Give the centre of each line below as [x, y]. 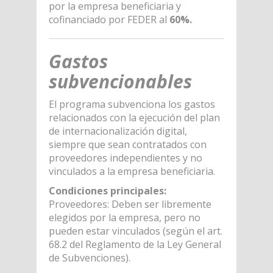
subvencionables [120, 81]
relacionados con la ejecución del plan [134, 117]
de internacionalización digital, [118, 131]
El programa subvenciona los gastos [132, 104]
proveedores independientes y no [125, 158]
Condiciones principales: [107, 190]
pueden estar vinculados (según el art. [135, 231]
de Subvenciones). [89, 257]
